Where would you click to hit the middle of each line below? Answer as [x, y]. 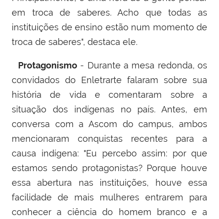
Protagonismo [47, 66]
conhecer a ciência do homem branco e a [109, 212]
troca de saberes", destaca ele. [76, 42]
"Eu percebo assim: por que [145, 153]
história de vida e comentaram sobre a [109, 95]
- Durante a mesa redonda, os [142, 66]
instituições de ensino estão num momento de [109, 27]
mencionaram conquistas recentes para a [109, 139]
